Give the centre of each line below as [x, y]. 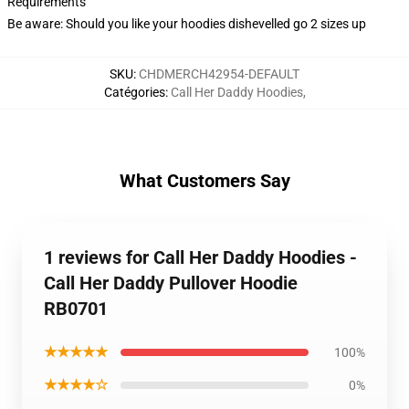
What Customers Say [204, 181]
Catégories [134, 92]
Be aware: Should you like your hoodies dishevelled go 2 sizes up [187, 24]
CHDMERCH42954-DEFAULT [219, 74]
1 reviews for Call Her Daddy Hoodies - [200, 257]
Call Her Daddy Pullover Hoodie [171, 283]
